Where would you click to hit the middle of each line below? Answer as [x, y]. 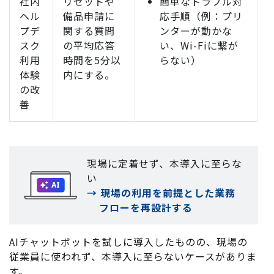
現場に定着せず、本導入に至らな [164, 164]
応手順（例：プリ [201, 16]
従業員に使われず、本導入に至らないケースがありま [133, 257]
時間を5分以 [92, 60]
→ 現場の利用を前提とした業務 [161, 193]
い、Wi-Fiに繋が [199, 46]
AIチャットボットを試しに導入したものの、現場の [128, 242]
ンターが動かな [196, 31]
